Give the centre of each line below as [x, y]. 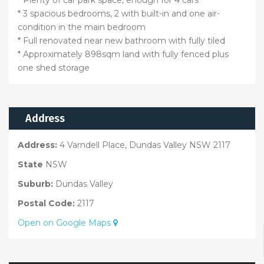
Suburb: [35, 184]
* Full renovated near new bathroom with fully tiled [121, 40]
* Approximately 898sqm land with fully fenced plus [123, 54]
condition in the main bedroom [82, 27]
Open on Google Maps [65, 222]
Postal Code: [46, 203]
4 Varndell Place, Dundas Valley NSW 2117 [145, 145]
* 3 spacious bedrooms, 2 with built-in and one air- [119, 13]
